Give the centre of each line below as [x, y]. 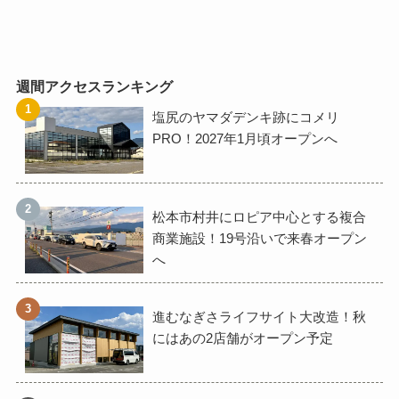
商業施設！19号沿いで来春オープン [259, 239]
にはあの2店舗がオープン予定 [242, 338]
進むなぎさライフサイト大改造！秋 [259, 316]
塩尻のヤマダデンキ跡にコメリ [245, 118]
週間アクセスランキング [94, 87]
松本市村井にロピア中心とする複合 [259, 217]
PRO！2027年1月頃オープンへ [244, 139]
